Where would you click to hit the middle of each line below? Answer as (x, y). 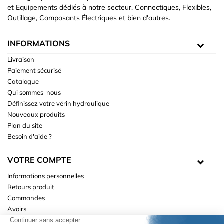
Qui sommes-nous (34, 92)
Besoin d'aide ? (30, 136)
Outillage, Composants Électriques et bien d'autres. (89, 18)
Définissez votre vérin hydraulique (58, 103)
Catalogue (23, 81)
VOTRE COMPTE (39, 160)
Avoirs (17, 209)
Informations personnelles (46, 176)
